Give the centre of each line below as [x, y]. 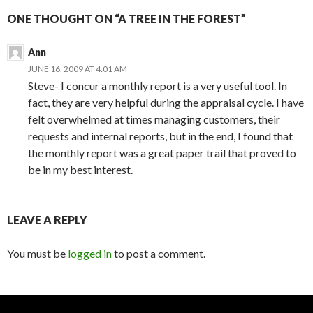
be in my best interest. [80, 169]
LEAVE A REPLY [47, 219]
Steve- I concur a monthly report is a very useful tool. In [158, 85]
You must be [37, 253]
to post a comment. [159, 253]
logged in [90, 253]
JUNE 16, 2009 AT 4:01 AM [78, 68]
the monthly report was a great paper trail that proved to [162, 152]
